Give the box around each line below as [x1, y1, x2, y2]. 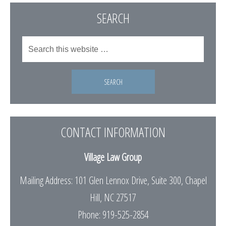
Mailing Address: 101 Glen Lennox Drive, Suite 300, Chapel [19, 174, 207, 187]
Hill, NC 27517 [90, 191, 136, 204]
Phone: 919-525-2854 [77, 208, 149, 221]
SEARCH [96, 9, 130, 27]
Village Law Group [84, 150, 142, 164]
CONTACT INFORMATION [61, 123, 165, 141]
